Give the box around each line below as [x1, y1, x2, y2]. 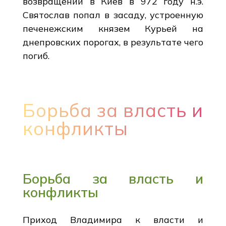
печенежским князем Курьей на [22, 22, 204, 34]
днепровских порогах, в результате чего [22, 36, 204, 48]
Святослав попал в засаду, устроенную [22, 9, 204, 21]
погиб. [22, 49, 49, 62]
